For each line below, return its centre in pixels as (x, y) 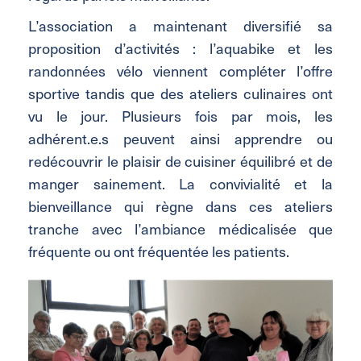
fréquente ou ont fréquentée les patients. (159, 251)
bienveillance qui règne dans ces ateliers (180, 205)
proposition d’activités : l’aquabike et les (180, 48)
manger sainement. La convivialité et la (180, 183)
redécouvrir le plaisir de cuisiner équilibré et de (180, 160)
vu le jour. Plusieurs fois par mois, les (180, 115)
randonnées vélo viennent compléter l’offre (180, 70)
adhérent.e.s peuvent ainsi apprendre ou (180, 138)
